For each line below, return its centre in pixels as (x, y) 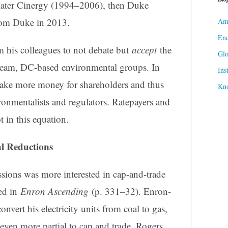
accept (144, 50)
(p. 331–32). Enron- (130, 191)
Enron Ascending (54, 191)
